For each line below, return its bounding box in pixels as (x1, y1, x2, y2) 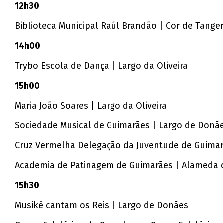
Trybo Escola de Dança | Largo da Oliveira (15, 60, 188, 72)
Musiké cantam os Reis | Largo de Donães (15, 200, 189, 211)
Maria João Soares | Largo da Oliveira (15, 100, 167, 111)
